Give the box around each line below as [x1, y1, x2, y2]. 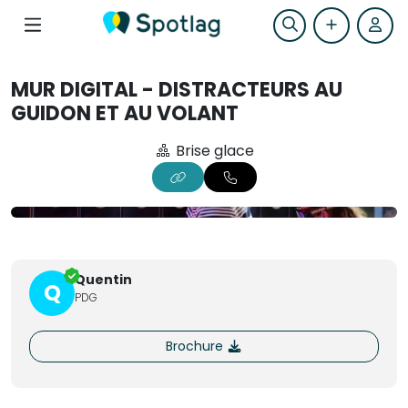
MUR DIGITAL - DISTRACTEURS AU [11, 76, 342, 104]
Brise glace [172, 140, 254, 161]
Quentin [75, 270, 132, 289]
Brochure [165, 337, 227, 355]
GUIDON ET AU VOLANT [11, 99, 239, 127]
